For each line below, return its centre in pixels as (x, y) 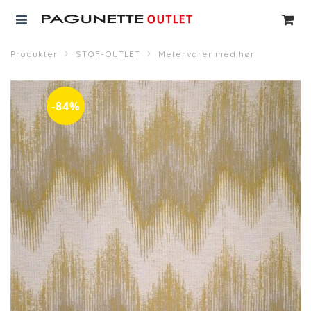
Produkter (34, 54)
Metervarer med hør (207, 54)
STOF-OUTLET (108, 54)
